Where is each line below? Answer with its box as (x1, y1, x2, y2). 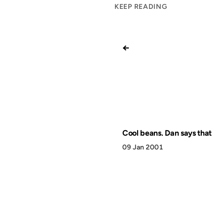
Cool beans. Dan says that (122, 128, 212, 138)
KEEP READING (114, 2, 168, 11)
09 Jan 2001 (122, 143, 163, 151)
